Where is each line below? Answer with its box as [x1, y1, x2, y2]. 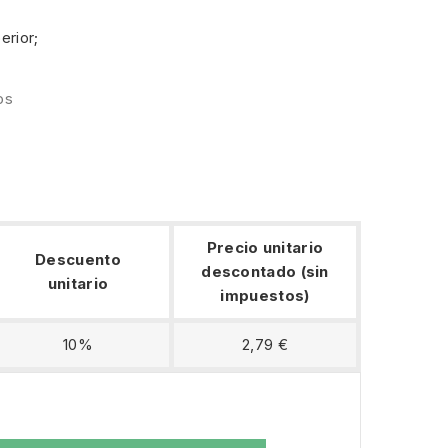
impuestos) [220, 286, 310, 306]
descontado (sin [201, 262, 329, 282]
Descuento [35, 250, 121, 270]
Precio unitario [206, 238, 324, 258]
